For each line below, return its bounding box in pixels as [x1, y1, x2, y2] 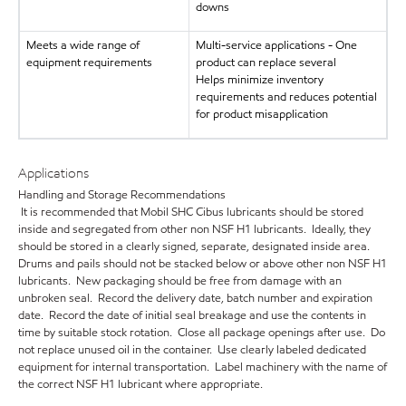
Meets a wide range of [25, 36, 140, 53]
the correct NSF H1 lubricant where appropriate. [18, 376, 263, 393]
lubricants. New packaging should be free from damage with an [18, 273, 342, 290]
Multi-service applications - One [195, 36, 357, 53]
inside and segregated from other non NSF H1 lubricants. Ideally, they [18, 221, 371, 238]
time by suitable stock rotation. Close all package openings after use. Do [18, 324, 385, 342]
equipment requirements [25, 53, 152, 71]
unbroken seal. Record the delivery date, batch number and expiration [18, 290, 372, 307]
